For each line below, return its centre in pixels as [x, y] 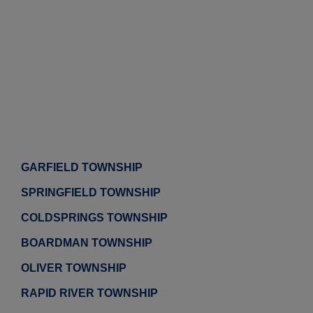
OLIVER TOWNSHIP [74, 268]
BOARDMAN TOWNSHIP [87, 243]
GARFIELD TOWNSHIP [82, 168]
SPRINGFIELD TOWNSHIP [91, 193]
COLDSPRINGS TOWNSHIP [94, 218]
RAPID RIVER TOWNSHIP [89, 293]
